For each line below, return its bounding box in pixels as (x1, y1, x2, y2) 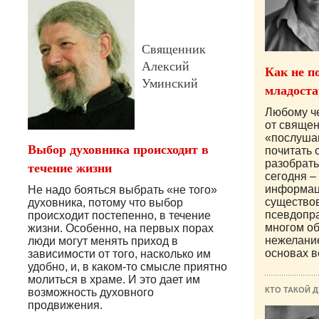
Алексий (142, 57, 189, 75)
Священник (142, 40, 206, 58)
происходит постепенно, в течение (28, 209, 211, 222)
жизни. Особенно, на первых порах (28, 222, 214, 235)
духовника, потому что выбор (28, 197, 183, 209)
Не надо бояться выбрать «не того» (28, 184, 217, 197)
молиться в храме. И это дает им (28, 273, 200, 286)
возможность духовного (28, 286, 154, 299)
